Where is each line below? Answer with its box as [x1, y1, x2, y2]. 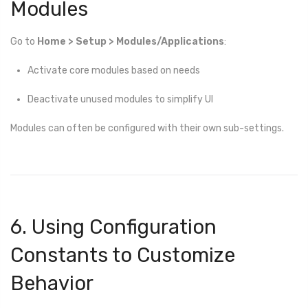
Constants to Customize [10, 243, 235, 267]
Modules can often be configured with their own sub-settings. [10, 122, 284, 135]
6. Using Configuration [10, 215, 217, 239]
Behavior [10, 272, 93, 296]
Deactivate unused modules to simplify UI [27, 93, 213, 105]
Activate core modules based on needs [27, 64, 200, 76]
